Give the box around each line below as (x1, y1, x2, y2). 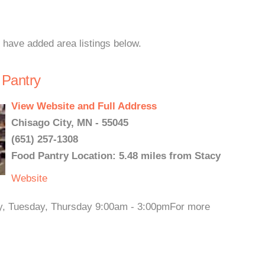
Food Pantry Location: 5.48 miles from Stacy (11, 150, 221, 161)
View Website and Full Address (11, 101, 157, 112)
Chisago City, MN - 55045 (11, 117, 128, 128)
